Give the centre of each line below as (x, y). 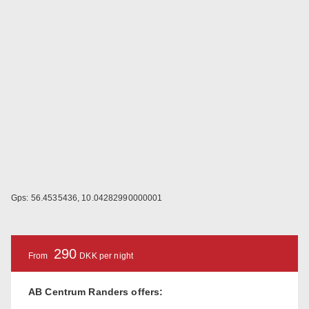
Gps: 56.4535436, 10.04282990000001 (87, 198)
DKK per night (107, 256)
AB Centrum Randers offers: (96, 291)
